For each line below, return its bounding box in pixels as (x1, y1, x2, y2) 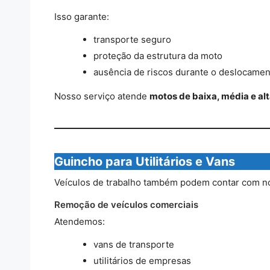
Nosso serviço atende (54, 90, 149, 102)
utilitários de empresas (93, 254, 191, 266)
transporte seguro (93, 33, 171, 45)
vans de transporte (93, 238, 174, 250)
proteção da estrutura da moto (93, 49, 222, 61)
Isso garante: (54, 10, 109, 22)
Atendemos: (54, 215, 105, 227)
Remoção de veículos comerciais (54, 198, 198, 210)
